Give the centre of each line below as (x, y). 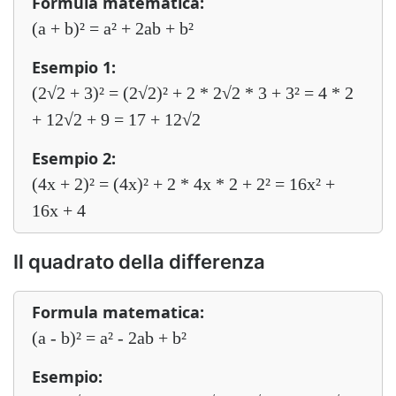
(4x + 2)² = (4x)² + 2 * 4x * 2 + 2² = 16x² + (183, 184)
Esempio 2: (74, 158)
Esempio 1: (74, 67)
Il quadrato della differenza (139, 262)
